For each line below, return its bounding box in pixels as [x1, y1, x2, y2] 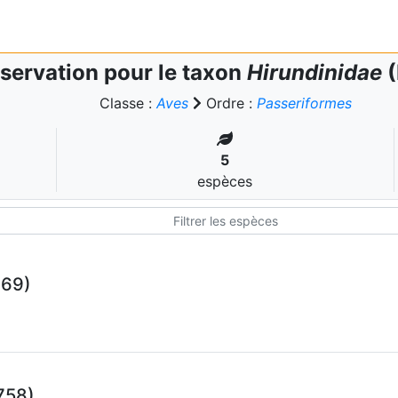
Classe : [99, 94, 156, 112]
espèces [197, 172, 253, 190]
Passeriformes [256, 94, 352, 112]
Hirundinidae [247, 60, 382, 85]
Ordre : [201, 94, 257, 112]
